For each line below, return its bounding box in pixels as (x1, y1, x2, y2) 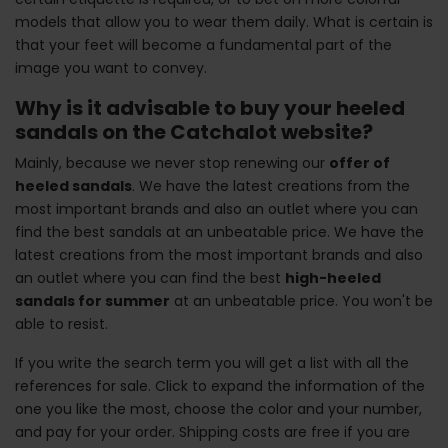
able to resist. (15, 314, 108, 335)
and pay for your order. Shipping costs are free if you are (15, 422, 410, 443)
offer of (329, 153, 390, 174)
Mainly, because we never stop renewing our (15, 153, 329, 174)
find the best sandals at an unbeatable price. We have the (15, 222, 424, 243)
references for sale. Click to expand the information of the (15, 376, 425, 397)
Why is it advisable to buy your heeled (15, 94, 405, 123)
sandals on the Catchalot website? (15, 118, 373, 147)
